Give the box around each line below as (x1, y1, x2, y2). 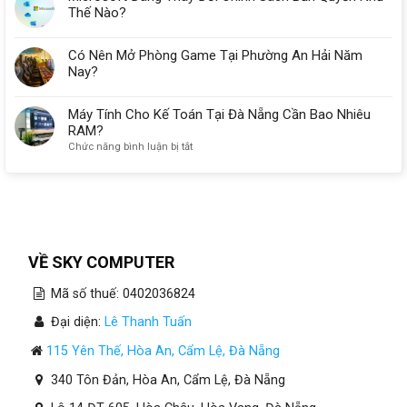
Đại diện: (46, 314, 104, 331)
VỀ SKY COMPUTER (14, 252, 174, 272)
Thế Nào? (68, 4, 126, 21)
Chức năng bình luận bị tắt (68, 140, 193, 153)
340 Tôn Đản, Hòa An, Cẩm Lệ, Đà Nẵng (46, 372, 285, 388)
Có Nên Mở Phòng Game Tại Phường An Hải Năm (68, 46, 362, 64)
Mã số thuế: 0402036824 (46, 285, 195, 302)
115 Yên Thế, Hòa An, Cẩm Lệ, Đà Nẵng (45, 343, 280, 360)
